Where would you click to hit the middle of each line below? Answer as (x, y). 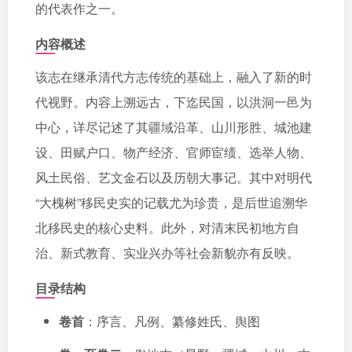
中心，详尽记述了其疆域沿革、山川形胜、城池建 (174, 127)
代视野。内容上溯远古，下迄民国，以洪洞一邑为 (174, 102)
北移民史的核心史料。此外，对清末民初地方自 (167, 227)
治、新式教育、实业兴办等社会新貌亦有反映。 (167, 253)
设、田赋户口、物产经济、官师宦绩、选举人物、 (174, 152)
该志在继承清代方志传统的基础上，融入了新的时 (174, 77)
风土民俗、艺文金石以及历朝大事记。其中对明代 (174, 177)
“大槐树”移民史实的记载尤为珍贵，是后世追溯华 (171, 202)
